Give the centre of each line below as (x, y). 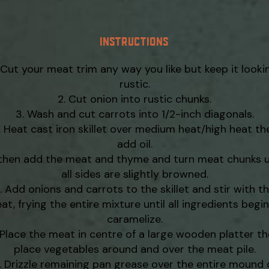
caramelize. (134, 219)
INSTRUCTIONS (134, 41)
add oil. (134, 144)
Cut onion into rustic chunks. (140, 99)
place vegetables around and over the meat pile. (134, 249)
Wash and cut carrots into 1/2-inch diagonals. (140, 114)
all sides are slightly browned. (134, 174)
